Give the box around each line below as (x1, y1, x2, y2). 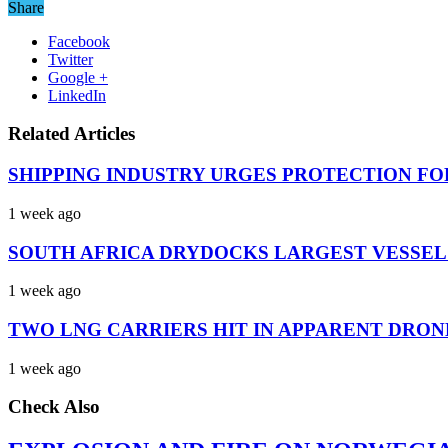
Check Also (8, 396, 100, 418)
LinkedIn (48, 86, 106, 104)
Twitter (48, 50, 93, 68)
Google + (48, 68, 108, 86)
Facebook (48, 32, 110, 50)
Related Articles (8, 123, 135, 145)
